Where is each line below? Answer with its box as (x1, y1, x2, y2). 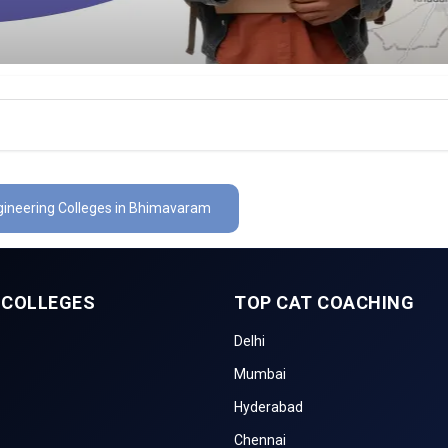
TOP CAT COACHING (234, 291, 414, 313)
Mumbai (234, 365, 286, 382)
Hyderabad (234, 398, 303, 415)
